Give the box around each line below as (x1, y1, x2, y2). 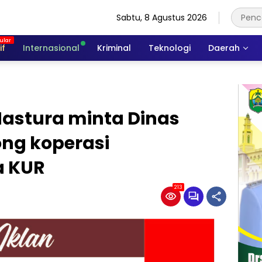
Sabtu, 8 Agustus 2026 (116, 11, 207, 23)
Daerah (208, 42, 240, 54)
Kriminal (97, 42, 131, 54)
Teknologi (149, 42, 191, 54)
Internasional (23, 42, 80, 54)
